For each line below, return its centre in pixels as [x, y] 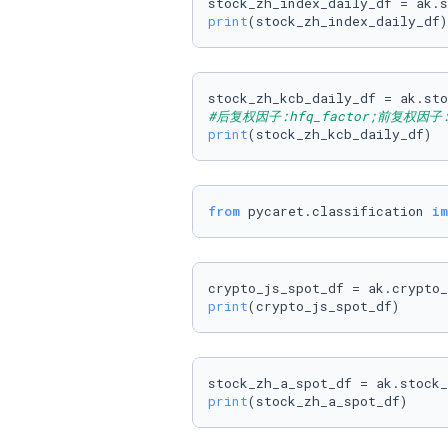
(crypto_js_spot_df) [324, 306]
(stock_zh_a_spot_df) [328, 401]
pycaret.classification [336, 211]
